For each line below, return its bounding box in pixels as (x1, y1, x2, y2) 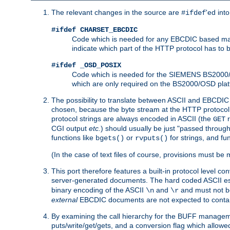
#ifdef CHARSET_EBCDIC (51, 25, 138, 34)
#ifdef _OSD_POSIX (51, 61, 121, 69)
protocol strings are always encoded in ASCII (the (51, 114, 213, 123)
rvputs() (135, 133, 168, 142)
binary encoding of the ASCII (51, 185, 146, 194)
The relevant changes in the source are (51, 8, 181, 16)
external (51, 195, 78, 204)
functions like (51, 133, 95, 142)
